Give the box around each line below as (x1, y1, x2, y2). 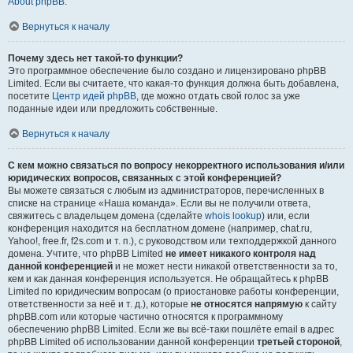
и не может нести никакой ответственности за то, (113, 260, 337, 272)
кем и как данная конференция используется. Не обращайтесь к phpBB (8, 273, 329, 284)
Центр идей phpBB (52, 90, 136, 102)
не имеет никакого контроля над (165, 247, 316, 259)
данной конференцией (8, 260, 113, 272)
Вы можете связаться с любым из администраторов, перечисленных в (8, 184, 324, 196)
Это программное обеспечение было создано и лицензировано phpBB (8, 65, 326, 76)
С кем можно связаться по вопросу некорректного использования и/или (8, 159, 344, 171)
